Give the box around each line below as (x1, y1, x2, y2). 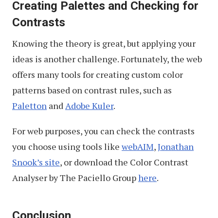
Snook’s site (12, 156, 60, 168)
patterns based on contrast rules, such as (12, 84, 172, 96)
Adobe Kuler (65, 100, 113, 111)
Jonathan (158, 141, 194, 152)
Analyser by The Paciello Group (12, 172, 138, 183)
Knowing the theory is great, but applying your (12, 37, 196, 49)
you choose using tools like (12, 141, 122, 152)
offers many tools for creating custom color (12, 69, 183, 80)
